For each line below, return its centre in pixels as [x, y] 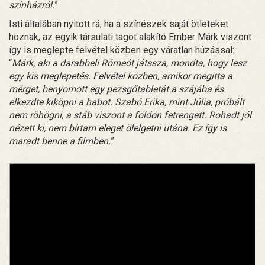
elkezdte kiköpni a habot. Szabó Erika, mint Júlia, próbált [127, 102]
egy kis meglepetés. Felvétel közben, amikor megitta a [121, 76]
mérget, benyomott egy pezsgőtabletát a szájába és [116, 89]
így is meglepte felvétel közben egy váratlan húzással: [122, 50]
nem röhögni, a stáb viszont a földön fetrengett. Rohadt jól [130, 115]
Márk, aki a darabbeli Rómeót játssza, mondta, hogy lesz [129, 63]
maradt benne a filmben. [60, 141]
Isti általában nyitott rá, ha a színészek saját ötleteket [119, 24]
